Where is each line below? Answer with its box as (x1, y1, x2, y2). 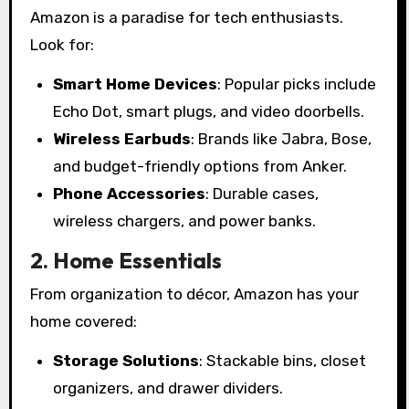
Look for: (29, 35, 94, 54)
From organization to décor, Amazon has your (29, 284, 359, 303)
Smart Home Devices (53, 74, 218, 93)
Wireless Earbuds (53, 129, 192, 148)
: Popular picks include (217, 74, 377, 93)
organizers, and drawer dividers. (53, 378, 284, 397)
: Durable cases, (205, 184, 320, 203)
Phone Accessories (53, 184, 206, 203)
